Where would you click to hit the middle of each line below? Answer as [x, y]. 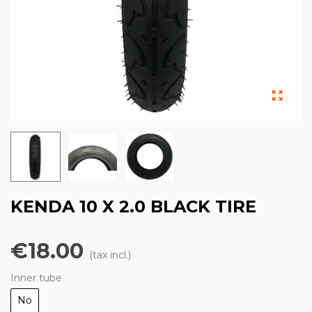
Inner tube [36, 278]
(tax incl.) [110, 255]
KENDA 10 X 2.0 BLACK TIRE [133, 206]
